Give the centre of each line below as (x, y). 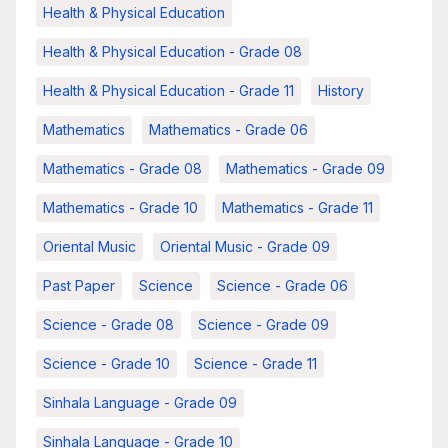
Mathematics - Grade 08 (122, 168)
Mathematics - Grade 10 (120, 207)
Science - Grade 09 (263, 324)
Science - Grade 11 (255, 363)
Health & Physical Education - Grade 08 (172, 51)
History (341, 90)
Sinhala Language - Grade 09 (140, 402)
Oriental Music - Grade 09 (245, 246)
